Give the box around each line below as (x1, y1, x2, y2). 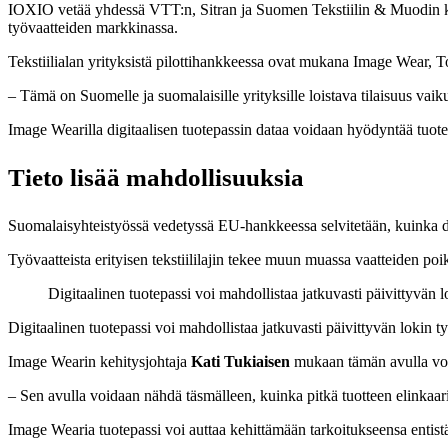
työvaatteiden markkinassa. (8, 18, 178, 36)
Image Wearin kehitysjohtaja (8, 352, 187, 370)
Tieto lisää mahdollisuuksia (8, 163, 304, 191)
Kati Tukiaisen (187, 352, 294, 370)
